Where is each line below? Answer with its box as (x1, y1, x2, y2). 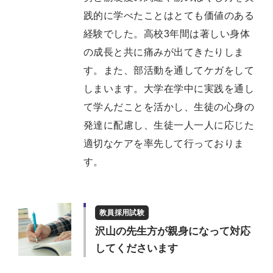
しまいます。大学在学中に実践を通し (83, 83, 255, 94)
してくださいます (95, 242, 178, 254)
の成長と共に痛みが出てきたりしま (83, 46, 244, 57)
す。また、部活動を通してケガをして (83, 65, 255, 76)
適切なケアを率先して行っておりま (83, 138, 244, 149)
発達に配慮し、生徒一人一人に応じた (83, 119, 255, 130)
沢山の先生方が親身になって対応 (95, 225, 250, 237)
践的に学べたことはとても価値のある (83, 10, 255, 21)
